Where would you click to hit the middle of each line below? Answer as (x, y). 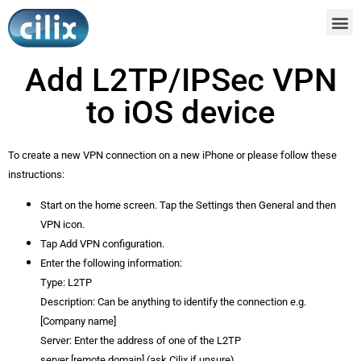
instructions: (36, 174)
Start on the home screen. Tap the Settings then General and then (188, 205)
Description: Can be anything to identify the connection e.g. (173, 302)
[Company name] (78, 322)
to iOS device (180, 112)
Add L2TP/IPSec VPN (180, 80)
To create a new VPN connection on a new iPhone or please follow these (172, 155)
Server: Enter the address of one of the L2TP (141, 341)
